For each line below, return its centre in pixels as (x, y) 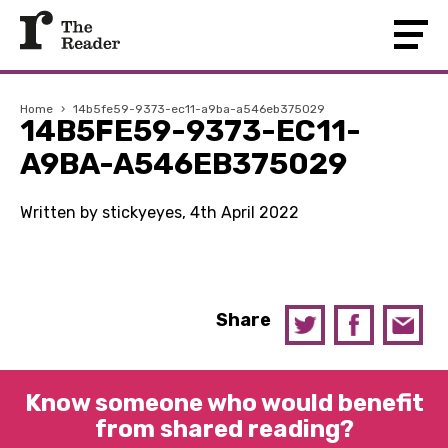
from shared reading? (224, 429)
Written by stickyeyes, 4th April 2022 (159, 212)
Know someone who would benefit (224, 403)
